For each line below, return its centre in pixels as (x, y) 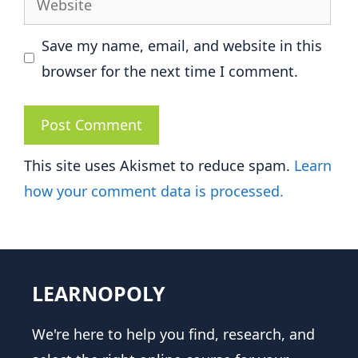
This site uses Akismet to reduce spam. (159, 165)
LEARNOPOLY (99, 293)
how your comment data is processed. (154, 191)
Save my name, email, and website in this (182, 45)
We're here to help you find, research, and (173, 334)
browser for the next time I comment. (170, 71)
